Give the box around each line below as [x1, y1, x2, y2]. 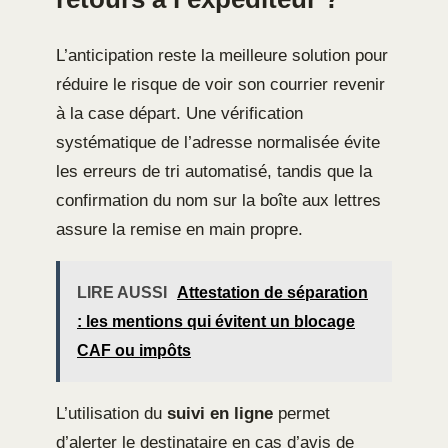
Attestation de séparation [177, 283, 368, 301]
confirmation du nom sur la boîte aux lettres [56, 190, 381, 210]
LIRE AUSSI [77, 283, 167, 301]
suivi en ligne [167, 403, 273, 423]
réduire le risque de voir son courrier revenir [56, 74, 385, 94]
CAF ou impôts [77, 341, 191, 359]
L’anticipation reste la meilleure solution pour [56, 45, 388, 65]
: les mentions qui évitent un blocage [77, 312, 355, 330]
